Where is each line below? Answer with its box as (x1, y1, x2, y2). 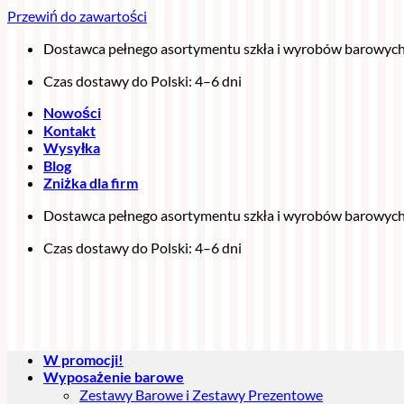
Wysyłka (43, 139, 100, 156)
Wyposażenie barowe (43, 368, 184, 385)
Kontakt (43, 122, 96, 139)
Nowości (43, 104, 101, 121)
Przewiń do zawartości (7, 7, 147, 24)
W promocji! (43, 351, 124, 368)
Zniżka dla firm (43, 174, 138, 191)
